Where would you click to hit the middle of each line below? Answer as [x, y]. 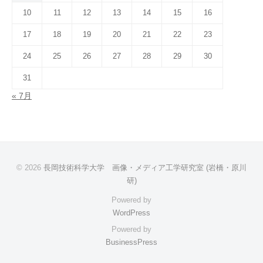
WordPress [131, 213]
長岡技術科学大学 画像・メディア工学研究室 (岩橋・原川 [145, 167]
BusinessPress [131, 242]
